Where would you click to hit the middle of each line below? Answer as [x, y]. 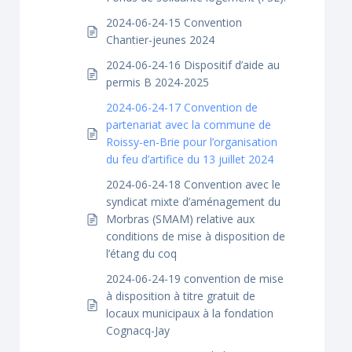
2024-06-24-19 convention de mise [195, 279]
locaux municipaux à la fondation [190, 313]
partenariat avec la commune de [189, 125]
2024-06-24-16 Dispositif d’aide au [193, 65]
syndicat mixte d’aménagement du [193, 202]
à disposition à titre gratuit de [181, 296]
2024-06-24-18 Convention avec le [193, 184]
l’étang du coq [141, 253]
